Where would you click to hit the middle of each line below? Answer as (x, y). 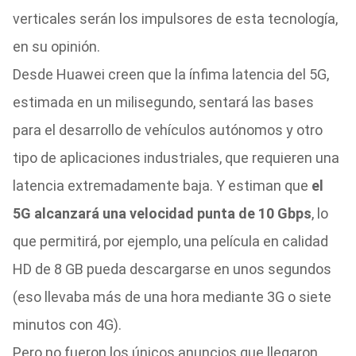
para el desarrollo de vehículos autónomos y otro (167, 130)
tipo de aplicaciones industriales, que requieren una (176, 158)
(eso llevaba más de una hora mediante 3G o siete (172, 297)
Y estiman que (263, 186)
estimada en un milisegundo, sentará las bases (163, 102)
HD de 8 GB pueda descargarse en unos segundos (172, 269)
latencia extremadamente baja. (114, 186)
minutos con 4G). (67, 325)
